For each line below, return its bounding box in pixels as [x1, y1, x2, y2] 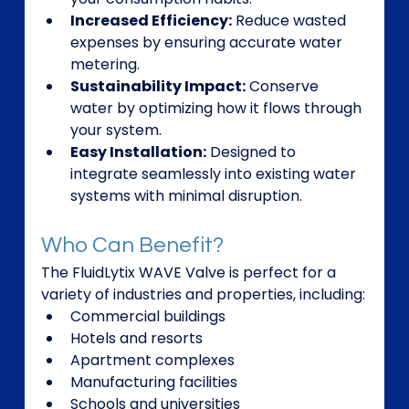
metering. [69, 54, 140, 76]
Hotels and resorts [69, 328, 203, 350]
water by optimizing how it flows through [69, 98, 365, 120]
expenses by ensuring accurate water [69, 32, 346, 54]
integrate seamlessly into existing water [69, 163, 360, 185]
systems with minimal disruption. [69, 185, 302, 207]
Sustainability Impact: [69, 76, 246, 98]
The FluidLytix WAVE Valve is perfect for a [40, 262, 340, 284]
